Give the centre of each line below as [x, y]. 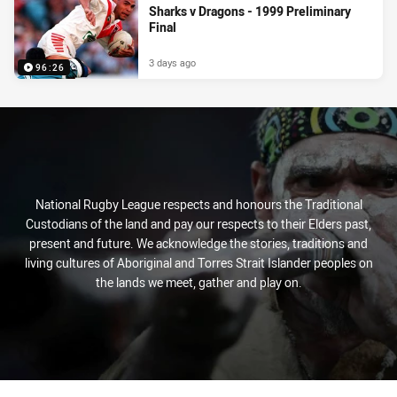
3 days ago [172, 63]
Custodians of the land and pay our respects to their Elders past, [198, 224]
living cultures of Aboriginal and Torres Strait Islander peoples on [198, 263]
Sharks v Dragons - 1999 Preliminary [250, 11]
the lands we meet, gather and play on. [198, 283]
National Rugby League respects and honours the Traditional [198, 205]
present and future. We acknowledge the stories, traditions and [198, 244]
